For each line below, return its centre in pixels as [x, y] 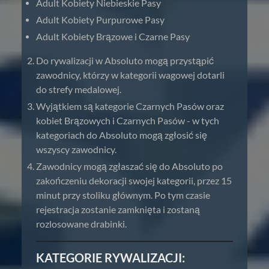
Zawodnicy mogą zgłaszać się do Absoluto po [129, 166]
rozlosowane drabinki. [81, 224]
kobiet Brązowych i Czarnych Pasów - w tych [128, 120]
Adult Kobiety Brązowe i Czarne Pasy [113, 36]
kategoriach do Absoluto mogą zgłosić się [122, 135]
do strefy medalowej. [79, 89]
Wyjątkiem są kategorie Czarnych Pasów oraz [130, 106]
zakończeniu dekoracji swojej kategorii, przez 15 [134, 180]
